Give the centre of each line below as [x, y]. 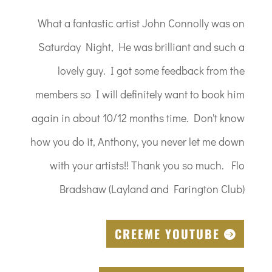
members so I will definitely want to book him [140, 94]
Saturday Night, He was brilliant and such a [142, 46]
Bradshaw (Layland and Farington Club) [152, 189]
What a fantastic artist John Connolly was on [141, 23]
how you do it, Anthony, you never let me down [138, 141]
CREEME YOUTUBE [168, 233]
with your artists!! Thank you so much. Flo [148, 165]
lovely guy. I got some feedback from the [151, 70]
